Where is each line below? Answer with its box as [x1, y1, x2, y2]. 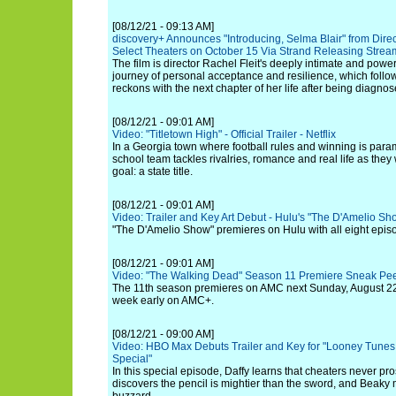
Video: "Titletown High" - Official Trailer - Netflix [112, 128, 336, 141]
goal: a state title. [112, 165, 193, 178]
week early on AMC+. [112, 294, 214, 307]
